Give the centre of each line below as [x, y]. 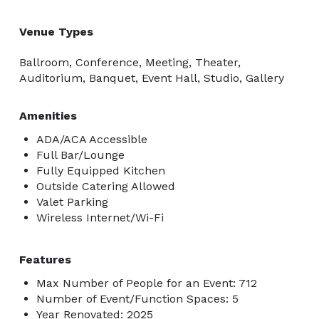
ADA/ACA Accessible [92, 139]
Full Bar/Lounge [80, 155]
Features [45, 259]
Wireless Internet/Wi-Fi [100, 217]
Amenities [48, 115]
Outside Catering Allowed [106, 186]
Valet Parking [72, 202]
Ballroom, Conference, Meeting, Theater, [130, 62]
